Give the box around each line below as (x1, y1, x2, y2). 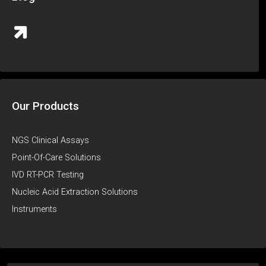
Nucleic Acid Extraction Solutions (12, 186, 138, 197)
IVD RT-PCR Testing (12, 169, 84, 180)
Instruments (12, 204, 57, 214)
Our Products (12, 99, 79, 113)
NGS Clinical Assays (12, 135, 89, 145)
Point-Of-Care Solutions (12, 152, 101, 163)
